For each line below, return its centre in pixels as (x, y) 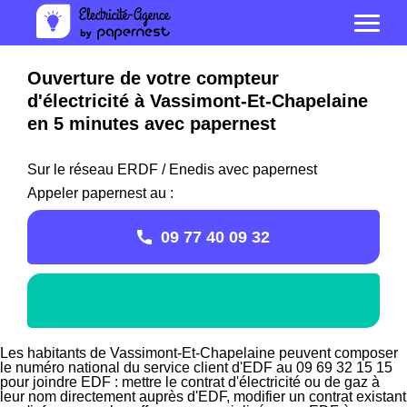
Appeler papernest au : (100, 193)
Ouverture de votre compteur (153, 78)
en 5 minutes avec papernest (152, 124)
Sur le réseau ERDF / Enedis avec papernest (172, 169)
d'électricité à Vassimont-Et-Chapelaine (198, 101)
